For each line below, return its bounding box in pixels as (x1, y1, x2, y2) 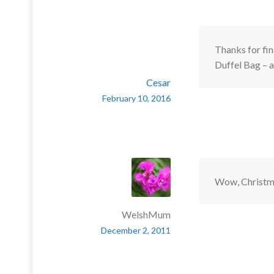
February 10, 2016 (102, 93, 171, 104)
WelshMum (121, 208, 171, 220)
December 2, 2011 (100, 224, 171, 235)
